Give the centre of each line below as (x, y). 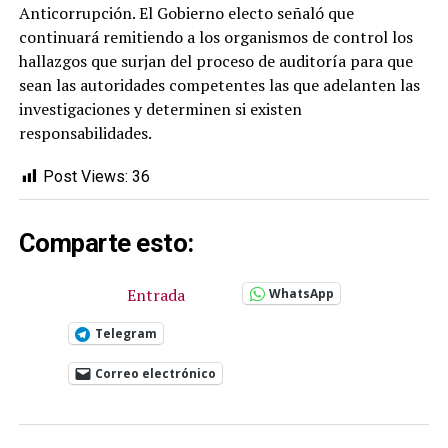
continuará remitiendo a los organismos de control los (215, 37)
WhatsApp (301, 293)
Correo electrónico (155, 373)
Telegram (125, 333)
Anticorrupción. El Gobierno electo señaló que (186, 13)
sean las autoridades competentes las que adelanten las (219, 85)
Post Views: (85, 177)
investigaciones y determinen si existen (160, 109)
